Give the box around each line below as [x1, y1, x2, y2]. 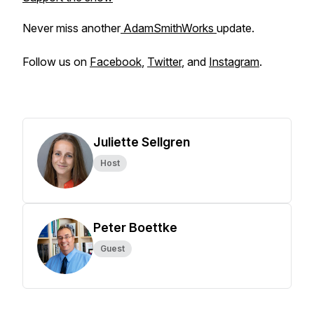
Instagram [209, 55, 259, 69]
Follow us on [22, 55, 90, 69]
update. [217, 21, 254, 35]
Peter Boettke [93, 220, 177, 235]
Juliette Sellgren [93, 135, 190, 149]
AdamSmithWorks [121, 21, 217, 35]
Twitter [147, 55, 182, 69]
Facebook [90, 55, 142, 69]
